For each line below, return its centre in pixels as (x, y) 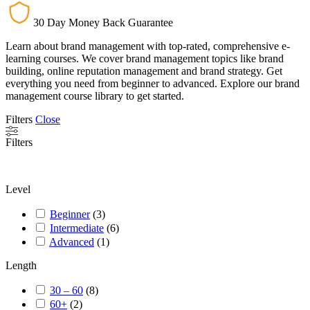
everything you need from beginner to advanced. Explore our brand (153, 84)
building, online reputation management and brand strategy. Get (144, 71)
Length (21, 266)
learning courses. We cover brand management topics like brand (145, 59)
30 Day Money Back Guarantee (103, 23)
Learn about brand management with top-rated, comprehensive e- (148, 46)
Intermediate (77, 228)
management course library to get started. (95, 96)
